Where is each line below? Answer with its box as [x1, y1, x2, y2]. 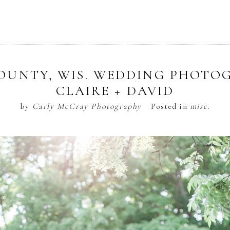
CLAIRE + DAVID [55, 82, 175, 99]
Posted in [150, 101, 190, 111]
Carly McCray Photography [32, 101, 142, 111]
